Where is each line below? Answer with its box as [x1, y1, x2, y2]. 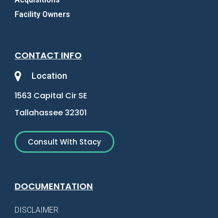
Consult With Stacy [28, 137, 101, 147]
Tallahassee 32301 [15, 107, 87, 119]
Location [32, 71, 67, 81]
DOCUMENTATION [15, 180, 93, 193]
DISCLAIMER [15, 205, 58, 215]
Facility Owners [15, 10, 70, 19]
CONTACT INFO [15, 49, 82, 62]
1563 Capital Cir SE [15, 90, 87, 102]
